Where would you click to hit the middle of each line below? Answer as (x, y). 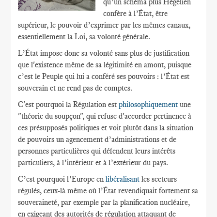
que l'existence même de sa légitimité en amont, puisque (105, 65)
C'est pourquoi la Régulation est (69, 104)
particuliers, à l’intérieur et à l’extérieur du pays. (93, 163)
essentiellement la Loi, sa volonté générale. (84, 37)
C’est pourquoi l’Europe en (62, 179)
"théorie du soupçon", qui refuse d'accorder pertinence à (105, 116)
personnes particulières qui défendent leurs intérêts (97, 151)
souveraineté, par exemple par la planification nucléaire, (104, 202)
